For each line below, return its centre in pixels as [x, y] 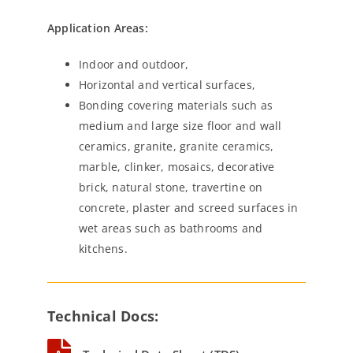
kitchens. [103, 249]
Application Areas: [98, 28]
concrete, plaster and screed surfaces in [189, 208]
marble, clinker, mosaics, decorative [177, 167]
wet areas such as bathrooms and [171, 228]
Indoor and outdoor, [134, 64]
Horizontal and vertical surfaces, [167, 85]
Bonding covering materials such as [176, 105]
